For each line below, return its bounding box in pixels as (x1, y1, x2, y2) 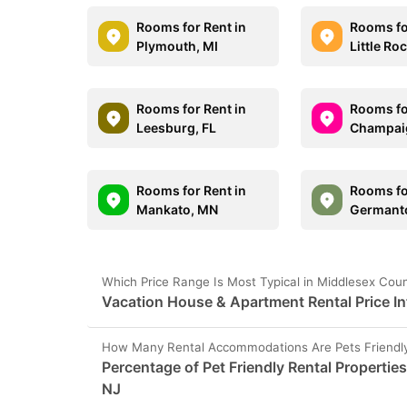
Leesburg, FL (136, 120, 216, 135)
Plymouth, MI (136, 38, 218, 54)
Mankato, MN (136, 202, 218, 217)
